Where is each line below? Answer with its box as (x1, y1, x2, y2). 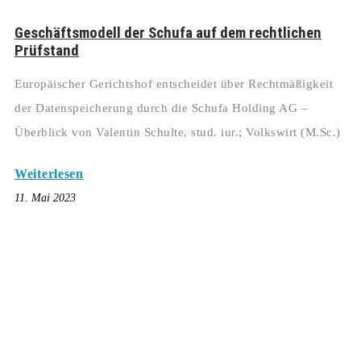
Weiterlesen (15, 167, 84, 181)
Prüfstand (15, 42, 79, 60)
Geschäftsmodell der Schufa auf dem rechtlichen (15, 24, 322, 43)
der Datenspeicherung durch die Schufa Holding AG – (15, 102, 308, 115)
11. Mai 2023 (15, 192, 76, 205)
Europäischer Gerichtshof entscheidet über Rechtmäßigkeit (15, 77, 333, 91)
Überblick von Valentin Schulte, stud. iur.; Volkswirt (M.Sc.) (15, 126, 341, 139)
